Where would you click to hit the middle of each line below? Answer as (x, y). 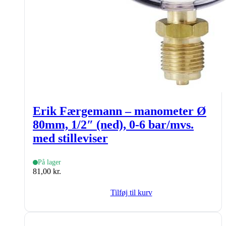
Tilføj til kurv (131, 192)
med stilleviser (70, 138)
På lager (49, 162)
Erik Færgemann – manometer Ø (120, 111)
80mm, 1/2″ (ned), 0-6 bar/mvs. (113, 124)
